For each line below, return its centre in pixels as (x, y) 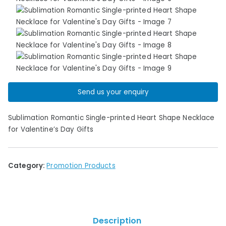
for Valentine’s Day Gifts (51, 129)
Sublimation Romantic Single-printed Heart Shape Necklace (111, 118)
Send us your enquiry (113, 92)
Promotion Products (81, 165)
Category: (27, 165)
